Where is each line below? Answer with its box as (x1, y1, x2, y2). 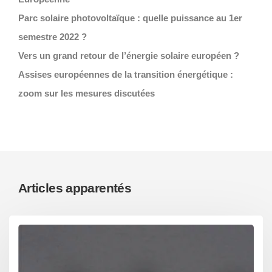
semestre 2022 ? (18, 32, 87, 42)
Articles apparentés (18, 181, 132, 195)
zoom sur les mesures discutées (18, 88, 155, 99)
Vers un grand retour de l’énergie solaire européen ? (18, 50, 239, 61)
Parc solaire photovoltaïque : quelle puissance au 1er (18, 13, 242, 24)
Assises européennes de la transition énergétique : (18, 69, 233, 80)
